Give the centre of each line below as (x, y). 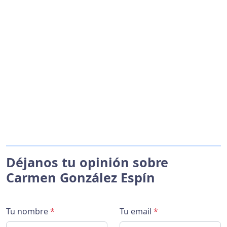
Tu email (137, 211)
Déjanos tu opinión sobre (87, 162)
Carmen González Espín (81, 177)
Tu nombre (28, 211)
